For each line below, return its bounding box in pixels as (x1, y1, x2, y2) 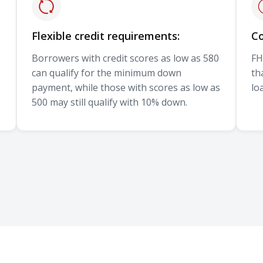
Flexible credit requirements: (31, 28, 180, 43)
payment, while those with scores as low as (31, 80, 220, 94)
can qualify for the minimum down (31, 66, 181, 79)
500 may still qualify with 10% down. (31, 95, 187, 109)
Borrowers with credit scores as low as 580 (31, 51, 219, 65)
